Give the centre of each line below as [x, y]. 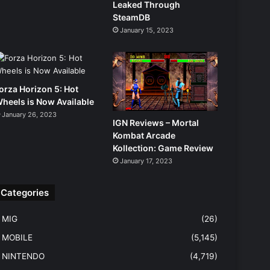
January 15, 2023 [147, 30]
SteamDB [132, 17]
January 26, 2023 [29, 114]
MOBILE [17, 237]
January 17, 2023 [146, 161]
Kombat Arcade [144, 135]
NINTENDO [23, 256]
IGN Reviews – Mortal [156, 122]
